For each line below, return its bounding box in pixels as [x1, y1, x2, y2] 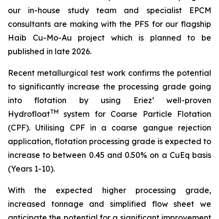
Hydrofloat [8, 109, 50, 119]
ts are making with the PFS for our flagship [44, 19, 211, 29]
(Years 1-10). [8, 164, 55, 174]
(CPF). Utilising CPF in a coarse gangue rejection [8, 123, 211, 132]
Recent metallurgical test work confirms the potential [8, 68, 211, 78]
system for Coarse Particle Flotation [59, 109, 211, 119]
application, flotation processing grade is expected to [8, 136, 211, 146]
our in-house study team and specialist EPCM [8, 5, 211, 15]
